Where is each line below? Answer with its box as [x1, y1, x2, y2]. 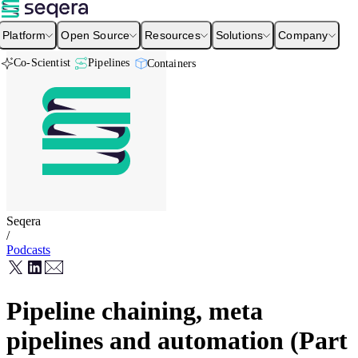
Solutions [215, 29, 264, 42]
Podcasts [6, 243, 50, 257]
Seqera [6, 214, 41, 228]
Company [278, 29, 328, 42]
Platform [2, 29, 46, 42]
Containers [146, 56, 197, 70]
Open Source [61, 29, 130, 42]
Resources [145, 29, 201, 42]
